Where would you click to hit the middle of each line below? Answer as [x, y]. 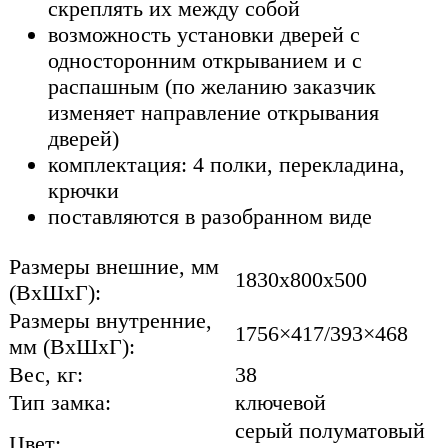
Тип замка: [60, 402]
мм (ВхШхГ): [72, 346]
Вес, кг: [46, 374]
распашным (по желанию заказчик [212, 87]
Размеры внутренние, [110, 320]
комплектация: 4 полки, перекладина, [226, 165]
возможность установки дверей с [204, 35]
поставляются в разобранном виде [210, 217]
